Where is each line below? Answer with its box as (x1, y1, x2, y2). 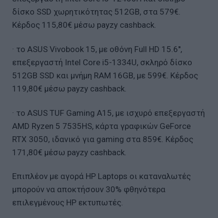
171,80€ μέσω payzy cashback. (12, 147, 127, 157)
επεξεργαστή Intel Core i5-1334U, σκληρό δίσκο (12, 57, 192, 67)
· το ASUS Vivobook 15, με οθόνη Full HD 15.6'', (12, 44, 182, 54)
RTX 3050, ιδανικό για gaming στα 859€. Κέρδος (12, 134, 193, 144)
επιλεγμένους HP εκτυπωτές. (12, 198, 123, 208)
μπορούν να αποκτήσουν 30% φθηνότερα (12, 184, 165, 195)
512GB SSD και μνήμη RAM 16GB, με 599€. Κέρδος (12, 70, 198, 80)
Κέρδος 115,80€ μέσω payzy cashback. (12, 19, 156, 30)
